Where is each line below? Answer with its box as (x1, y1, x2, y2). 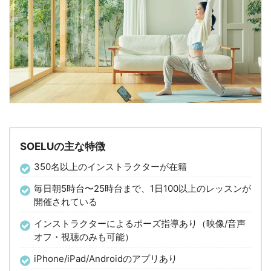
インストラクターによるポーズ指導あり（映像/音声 (34, 218, 246, 230)
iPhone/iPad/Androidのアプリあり (34, 253, 177, 265)
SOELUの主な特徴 (20, 140, 105, 153)
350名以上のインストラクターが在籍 (34, 161, 187, 173)
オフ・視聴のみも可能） (34, 231, 134, 243)
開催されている (34, 196, 97, 208)
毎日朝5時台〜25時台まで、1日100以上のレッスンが (34, 183, 251, 195)
